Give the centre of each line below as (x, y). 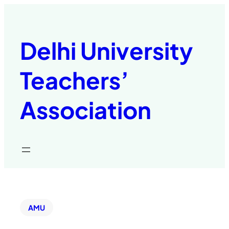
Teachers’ (75, 80)
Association (86, 109)
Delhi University (107, 50)
